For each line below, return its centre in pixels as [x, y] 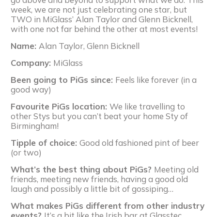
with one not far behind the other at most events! [104, 29]
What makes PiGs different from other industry [108, 206]
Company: [32, 63]
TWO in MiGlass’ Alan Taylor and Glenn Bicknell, [102, 19]
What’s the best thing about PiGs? [83, 170]
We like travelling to [147, 107]
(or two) [26, 153]
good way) [31, 90]
